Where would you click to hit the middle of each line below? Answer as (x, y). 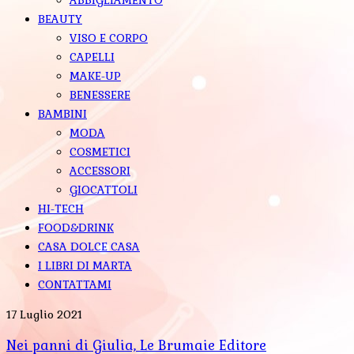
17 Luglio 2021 (44, 314)
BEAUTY (60, 19)
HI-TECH (61, 208)
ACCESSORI (100, 170)
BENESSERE (100, 94)
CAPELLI (92, 56)
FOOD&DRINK (76, 227)
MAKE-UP (95, 75)
